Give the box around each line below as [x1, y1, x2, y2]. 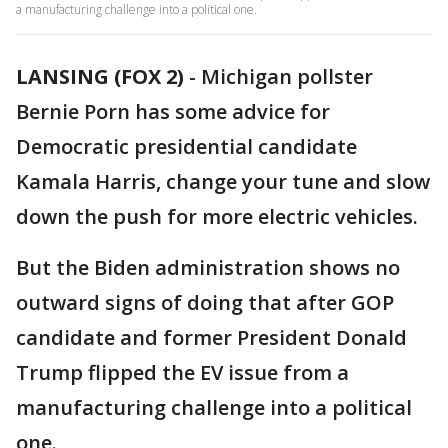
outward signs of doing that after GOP [16, 289, 394, 316]
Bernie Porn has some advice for [16, 98, 330, 125]
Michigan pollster [201, 63, 373, 90]
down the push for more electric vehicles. [16, 203, 418, 230]
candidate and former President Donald [16, 324, 407, 351]
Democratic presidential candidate [16, 133, 357, 160]
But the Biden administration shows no [16, 254, 400, 281]
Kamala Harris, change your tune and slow [16, 168, 430, 195]
